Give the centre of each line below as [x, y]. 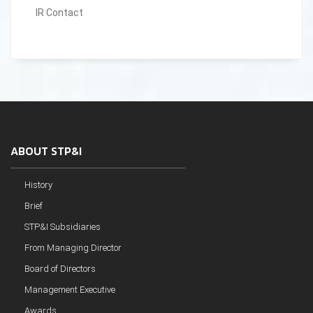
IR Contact [59, 13]
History [38, 185]
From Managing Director [73, 248]
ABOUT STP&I [46, 151]
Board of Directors [60, 269]
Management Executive [70, 290]
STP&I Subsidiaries [63, 227]
